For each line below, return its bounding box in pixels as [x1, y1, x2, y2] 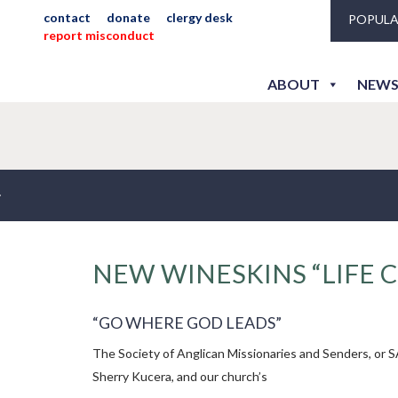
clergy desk [166, 10, 234, 25]
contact [44, 10, 92, 25]
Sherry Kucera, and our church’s [92, 369, 267, 384]
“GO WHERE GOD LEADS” [92, 313, 282, 332]
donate [107, 10, 151, 25]
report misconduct [44, 28, 155, 43]
